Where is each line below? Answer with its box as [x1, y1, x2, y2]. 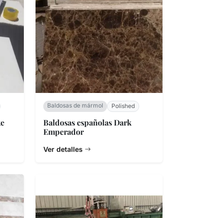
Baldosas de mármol [47, 102, 103, 109]
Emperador [43, 126, 84, 137]
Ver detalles [43, 145, 85, 153]
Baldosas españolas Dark [43, 117, 131, 127]
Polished [111, 102, 135, 110]
